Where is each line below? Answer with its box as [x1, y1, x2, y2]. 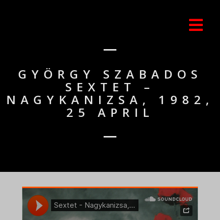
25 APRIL [66, 104, 154, 120]
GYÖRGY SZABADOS [18, 66, 202, 82]
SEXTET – [65, 79, 155, 95]
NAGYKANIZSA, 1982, [6, 91, 214, 108]
